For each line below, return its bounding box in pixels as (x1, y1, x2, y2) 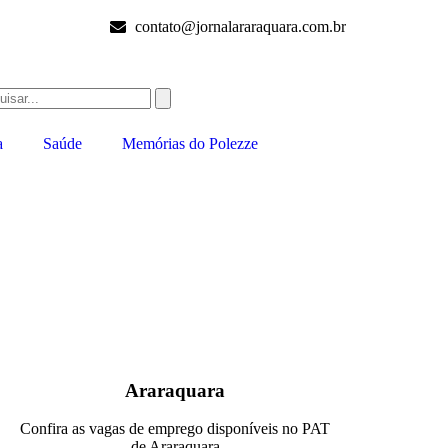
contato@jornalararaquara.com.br (134, 18, 346, 35)
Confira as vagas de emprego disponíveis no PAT (20, 420, 330, 438)
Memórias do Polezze (122, 135, 258, 152)
